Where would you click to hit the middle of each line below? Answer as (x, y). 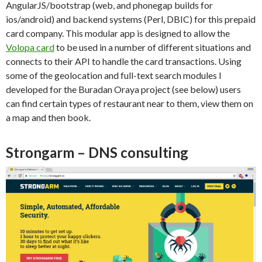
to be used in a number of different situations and (153, 47)
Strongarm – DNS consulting (97, 153)
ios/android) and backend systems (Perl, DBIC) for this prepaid (131, 19)
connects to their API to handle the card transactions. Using (124, 61)
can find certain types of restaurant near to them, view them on (130, 104)
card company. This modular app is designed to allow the (118, 33)
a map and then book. (48, 118)
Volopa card (30, 47)
